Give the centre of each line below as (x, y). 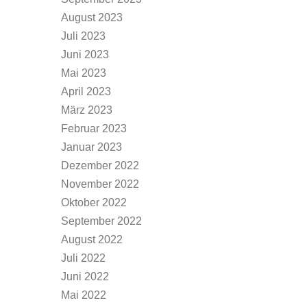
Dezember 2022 (100, 165)
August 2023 (92, 17)
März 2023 (87, 110)
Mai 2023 (84, 73)
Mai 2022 (84, 295)
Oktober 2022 (94, 202)
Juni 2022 (85, 277)
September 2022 (101, 221)
